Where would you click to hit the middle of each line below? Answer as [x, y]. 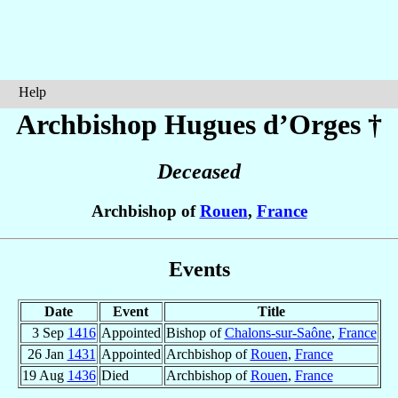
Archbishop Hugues [139, 124]
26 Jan [47, 354]
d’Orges [312, 124]
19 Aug [44, 375]
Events [199, 269]
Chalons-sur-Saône [278, 332]
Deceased [199, 172]
